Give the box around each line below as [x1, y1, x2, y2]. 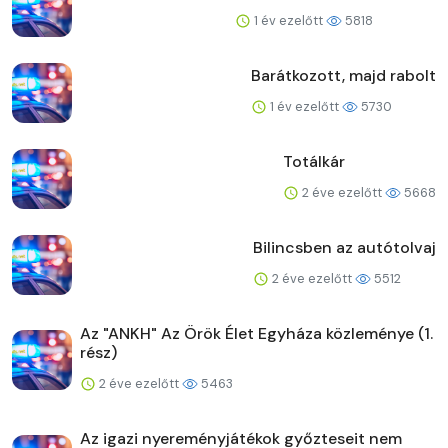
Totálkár [283, 150, 345, 172]
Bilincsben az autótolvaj [253, 236, 436, 258]
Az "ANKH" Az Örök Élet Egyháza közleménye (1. [80, 322, 433, 344]
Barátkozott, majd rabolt [251, 64, 436, 86]
